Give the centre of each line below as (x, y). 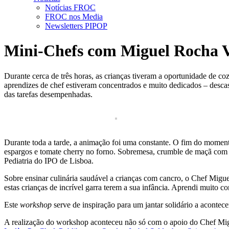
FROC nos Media (74, 17)
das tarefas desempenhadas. (48, 94)
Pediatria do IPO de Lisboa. (49, 161)
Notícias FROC (70, 7)
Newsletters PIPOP (76, 26)
